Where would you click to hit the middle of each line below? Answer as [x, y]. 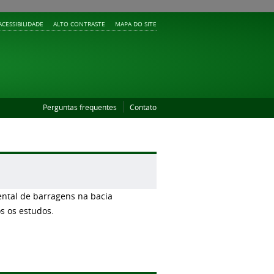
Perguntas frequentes [80, 108]
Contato [143, 108]
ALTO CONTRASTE [79, 24]
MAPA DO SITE [135, 24]
